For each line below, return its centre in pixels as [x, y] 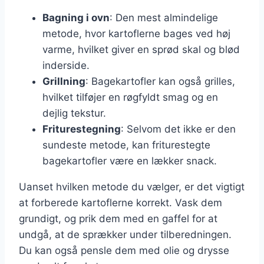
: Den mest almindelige [164, 18]
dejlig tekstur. [74, 113]
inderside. [66, 66]
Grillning [64, 82]
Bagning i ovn [76, 18]
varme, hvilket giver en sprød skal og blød [141, 50]
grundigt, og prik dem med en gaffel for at [118, 219]
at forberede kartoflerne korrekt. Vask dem [121, 203]
